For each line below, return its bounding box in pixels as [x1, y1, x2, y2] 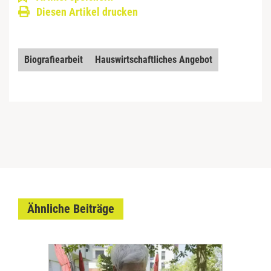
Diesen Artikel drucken [36, 5, 138, 18]
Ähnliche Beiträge [27, 201, 114, 216]
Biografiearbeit [24, 53, 83, 65]
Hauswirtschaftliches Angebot [95, 53, 212, 65]
